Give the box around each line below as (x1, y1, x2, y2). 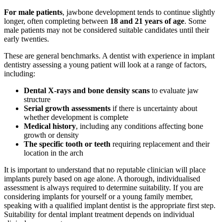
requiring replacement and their (111, 140, 210, 149)
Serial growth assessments (24, 104, 111, 113)
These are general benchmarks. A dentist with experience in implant (4, 52, 215, 60)
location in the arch (24, 149, 83, 158)
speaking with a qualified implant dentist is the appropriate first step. (4, 201, 216, 210)
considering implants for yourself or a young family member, (4, 192, 193, 201)
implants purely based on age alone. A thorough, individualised (4, 174, 200, 183)
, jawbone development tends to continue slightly (62, 8, 215, 17)
